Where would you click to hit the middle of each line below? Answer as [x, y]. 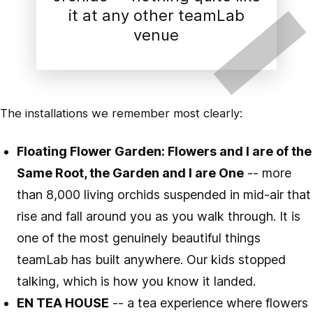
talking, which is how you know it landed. [136, 281]
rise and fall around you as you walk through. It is [159, 216]
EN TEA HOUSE [63, 303]
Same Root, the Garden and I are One [130, 173]
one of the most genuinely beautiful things [139, 238]
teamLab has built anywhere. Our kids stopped [151, 259]
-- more [268, 173]
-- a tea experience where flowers [209, 303]
